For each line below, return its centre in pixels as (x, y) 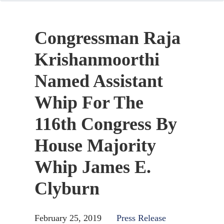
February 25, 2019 (68, 218)
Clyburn (67, 188)
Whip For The (89, 102)
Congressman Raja (107, 38)
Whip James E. (93, 167)
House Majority (95, 145)
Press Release (141, 218)
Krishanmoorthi (97, 59)
